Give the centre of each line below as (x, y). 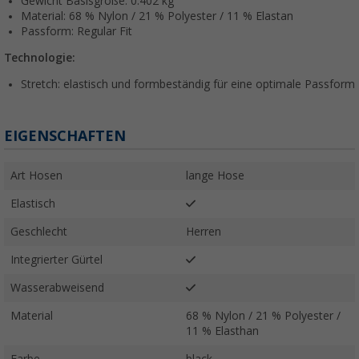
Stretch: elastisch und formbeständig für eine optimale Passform (188, 84)
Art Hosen (36, 175)
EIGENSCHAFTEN (65, 135)
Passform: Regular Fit (77, 31)
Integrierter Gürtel (56, 259)
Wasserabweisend (57, 287)
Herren (204, 231)
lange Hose (215, 175)
